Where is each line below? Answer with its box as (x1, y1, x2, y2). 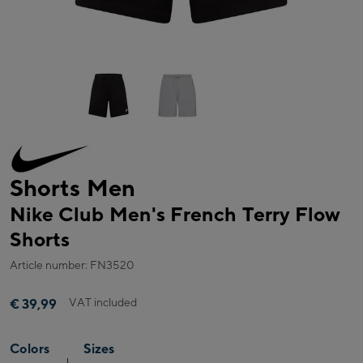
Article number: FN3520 (10, 258, 135, 271)
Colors (10, 340, 49, 357)
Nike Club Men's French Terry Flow (10, 202, 341, 226)
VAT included (69, 295, 137, 309)
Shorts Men (10, 173, 135, 202)
